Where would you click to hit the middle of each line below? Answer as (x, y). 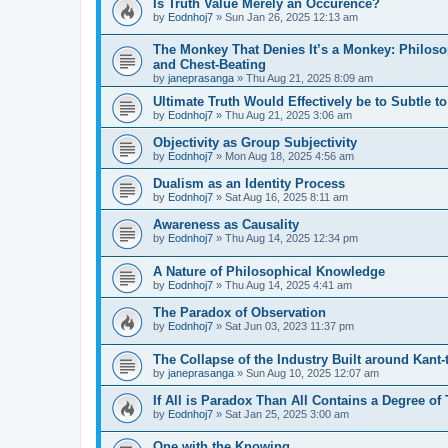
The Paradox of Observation (239, 313)
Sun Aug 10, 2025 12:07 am (312, 372)
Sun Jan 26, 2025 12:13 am (291, 16)
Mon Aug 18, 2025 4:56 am (289, 156)
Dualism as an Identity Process (249, 184)
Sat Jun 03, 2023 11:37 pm (289, 326)
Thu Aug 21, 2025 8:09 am (309, 78)
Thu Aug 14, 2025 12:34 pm (291, 238)
